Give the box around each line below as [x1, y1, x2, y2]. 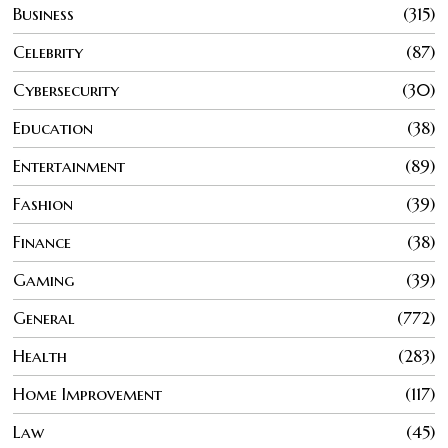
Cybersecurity [13, 79, 120, 102]
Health [13, 345, 68, 368]
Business [13, 3, 75, 26]
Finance [13, 231, 72, 254]
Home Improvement [13, 383, 163, 406]
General [13, 307, 76, 330]
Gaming [13, 269, 75, 292]
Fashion [13, 193, 74, 216]
